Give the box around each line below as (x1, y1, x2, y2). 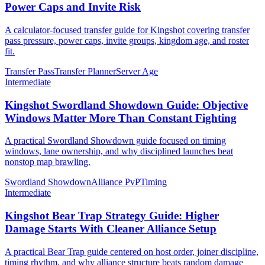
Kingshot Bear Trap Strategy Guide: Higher (5, 209, 219, 222)
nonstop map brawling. (5, 157, 91, 167)
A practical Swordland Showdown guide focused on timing (5, 135, 226, 146)
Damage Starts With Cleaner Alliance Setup (5, 222, 216, 235)
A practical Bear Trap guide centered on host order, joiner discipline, (5, 246, 258, 257)
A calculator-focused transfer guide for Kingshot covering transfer (5, 25, 250, 35)
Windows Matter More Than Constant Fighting (5, 111, 237, 124)
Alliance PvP (91, 177, 140, 188)
